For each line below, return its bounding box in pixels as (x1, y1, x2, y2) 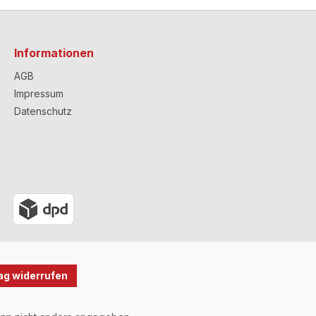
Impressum (14, 87, 63, 99)
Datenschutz (14, 105, 72, 117)
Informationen (14, 46, 94, 60)
